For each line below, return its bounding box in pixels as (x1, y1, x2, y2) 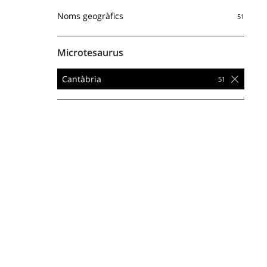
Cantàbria (62, 73, 101, 85)
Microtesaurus (57, 46, 123, 60)
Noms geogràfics (57, 10, 123, 22)
